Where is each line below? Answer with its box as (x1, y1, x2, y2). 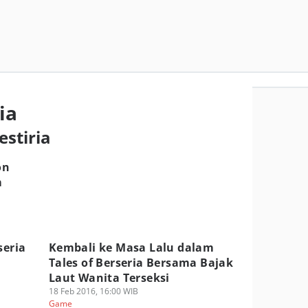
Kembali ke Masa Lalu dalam (48, 240, 214, 255)
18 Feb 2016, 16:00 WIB (48, 285, 138, 297)
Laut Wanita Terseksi (48, 270, 170, 285)
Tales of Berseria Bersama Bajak (48, 255, 234, 270)
